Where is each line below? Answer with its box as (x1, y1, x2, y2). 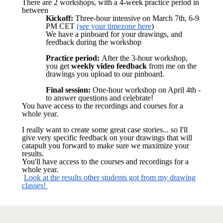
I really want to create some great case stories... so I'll (22, 125, 188, 134)
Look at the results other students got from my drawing (24, 173, 196, 182)
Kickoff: (46, 14, 73, 22)
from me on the (147, 62, 197, 70)
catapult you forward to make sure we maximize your (22, 141, 189, 150)
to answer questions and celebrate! (46, 94, 155, 102)
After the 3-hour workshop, (102, 54, 188, 62)
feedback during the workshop (46, 38, 141, 46)
